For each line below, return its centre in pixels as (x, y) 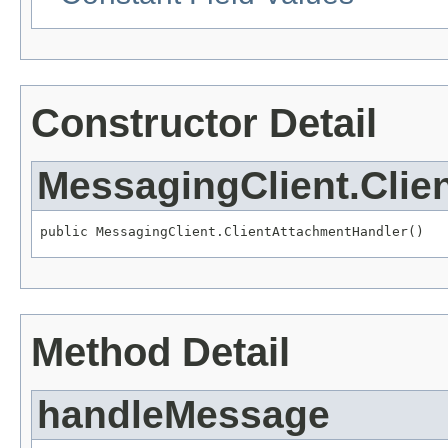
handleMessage (183, 414)
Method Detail (160, 351)
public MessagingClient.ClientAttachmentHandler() (232, 231)
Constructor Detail (204, 122)
